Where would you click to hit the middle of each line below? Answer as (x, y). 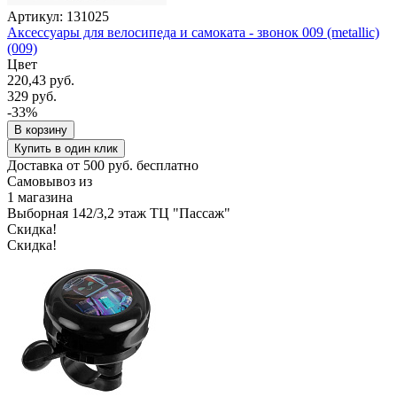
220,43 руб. (41, 80)
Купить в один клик (66, 148)
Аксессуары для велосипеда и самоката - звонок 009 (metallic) (193, 32)
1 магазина (40, 197)
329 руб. (32, 96)
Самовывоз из (50, 181)
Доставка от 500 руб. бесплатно (103, 165)
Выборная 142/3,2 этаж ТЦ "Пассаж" (119, 213)
